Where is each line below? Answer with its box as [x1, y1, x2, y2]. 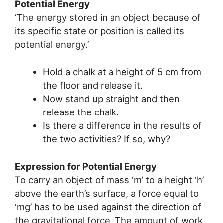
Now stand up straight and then [42, 93, 180, 105]
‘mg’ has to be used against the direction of [15, 201, 201, 212]
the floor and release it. [42, 80, 143, 91]
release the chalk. [42, 107, 119, 118]
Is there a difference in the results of [42, 120, 202, 131]
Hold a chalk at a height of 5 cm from [42, 66, 201, 78]
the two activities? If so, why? [42, 133, 170, 145]
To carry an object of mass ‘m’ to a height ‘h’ [15, 174, 204, 185]
